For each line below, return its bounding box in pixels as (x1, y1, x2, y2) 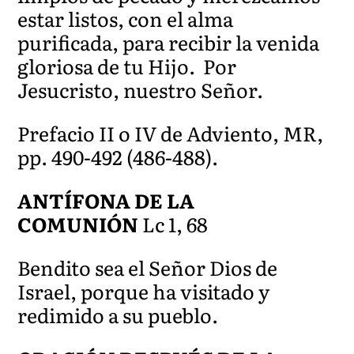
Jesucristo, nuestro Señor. (17, 74, 264, 104)
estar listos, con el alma (17, 3, 234, 33)
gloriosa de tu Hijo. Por (17, 51, 237, 81)
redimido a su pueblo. (17, 299, 219, 330)
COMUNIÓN (17, 209, 143, 239)
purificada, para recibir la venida (17, 27, 320, 57)
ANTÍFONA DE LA (17, 185, 195, 215)
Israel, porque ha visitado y (17, 276, 270, 306)
